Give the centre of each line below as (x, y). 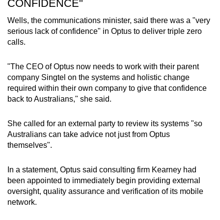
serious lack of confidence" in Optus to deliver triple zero (105, 31)
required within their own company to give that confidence (107, 88)
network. (22, 202)
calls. (16, 42)
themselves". (30, 145)
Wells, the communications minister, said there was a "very (109, 21)
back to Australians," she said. (59, 99)
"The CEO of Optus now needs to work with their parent (103, 67)
